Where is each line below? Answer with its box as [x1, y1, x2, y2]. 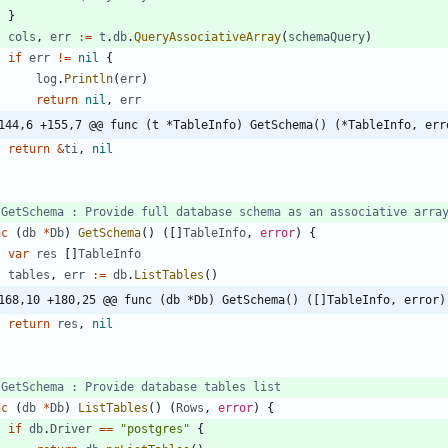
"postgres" [120, 421, 190, 436]
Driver [50, 421, 92, 436]
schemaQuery [288, 29, 365, 44]
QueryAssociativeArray [134, 29, 281, 44]
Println [64, 71, 113, 86]
